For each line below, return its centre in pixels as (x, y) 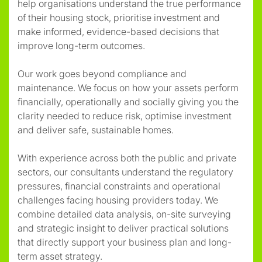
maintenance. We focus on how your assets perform (128, 87)
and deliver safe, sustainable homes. (96, 130)
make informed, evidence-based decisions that (118, 31)
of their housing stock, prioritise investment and (119, 17)
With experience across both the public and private (127, 158)
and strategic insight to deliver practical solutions (123, 228)
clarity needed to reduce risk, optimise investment (125, 116)
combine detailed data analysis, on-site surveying (124, 214)
